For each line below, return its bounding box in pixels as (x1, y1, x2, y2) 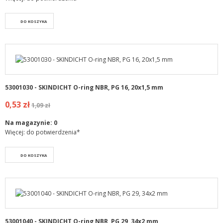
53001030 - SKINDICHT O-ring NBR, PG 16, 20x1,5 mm (5, 83, 163, 92)
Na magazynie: (5, 118, 54, 127)
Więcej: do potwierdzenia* (5, 127, 80, 136)
